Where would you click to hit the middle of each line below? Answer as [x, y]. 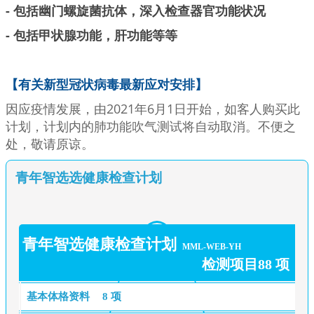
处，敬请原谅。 [50, 144]
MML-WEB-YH [211, 246]
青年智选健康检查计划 [99, 244]
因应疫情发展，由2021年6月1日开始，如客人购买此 [153, 109]
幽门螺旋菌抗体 [83, 11]
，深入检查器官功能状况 [196, 11]
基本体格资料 [59, 296]
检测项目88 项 [246, 264]
